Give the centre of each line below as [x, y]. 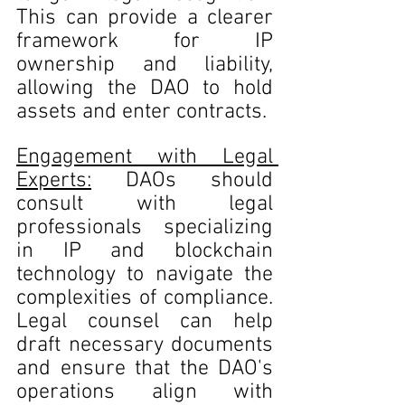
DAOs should [182, 181]
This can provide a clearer [145, 18]
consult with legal [145, 204]
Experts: [54, 181]
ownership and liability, [145, 65]
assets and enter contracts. [141, 112]
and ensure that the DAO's [145, 369]
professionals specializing [145, 228]
